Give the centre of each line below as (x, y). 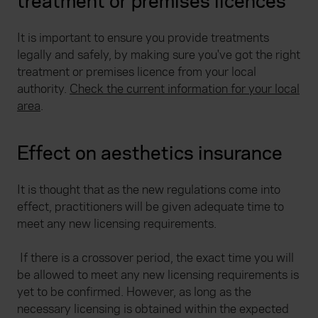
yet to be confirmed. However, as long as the (134, 292)
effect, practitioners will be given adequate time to (150, 207)
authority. (43, 89)
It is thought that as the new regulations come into (149, 190)
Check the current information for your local (185, 89)
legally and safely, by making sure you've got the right (159, 55)
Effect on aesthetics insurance (150, 154)
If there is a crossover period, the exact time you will (155, 258)
